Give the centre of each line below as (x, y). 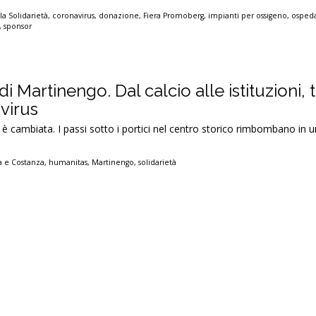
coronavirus (74, 15)
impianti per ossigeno (248, 15)
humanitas (68, 162)
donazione (119, 15)
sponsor (18, 26)
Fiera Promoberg (174, 15)
